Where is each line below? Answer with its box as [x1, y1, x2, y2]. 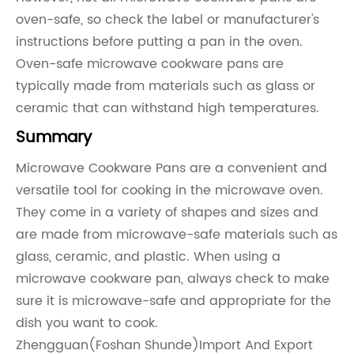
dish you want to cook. [16, 313, 158, 333]
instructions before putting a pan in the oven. [16, 32, 303, 52]
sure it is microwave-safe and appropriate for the [16, 291, 331, 311]
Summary [16, 125, 92, 151]
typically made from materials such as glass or [16, 76, 315, 96]
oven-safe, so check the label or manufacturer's [16, 9, 319, 30]
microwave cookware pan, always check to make [16, 269, 330, 289]
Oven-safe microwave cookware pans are [16, 54, 284, 74]
